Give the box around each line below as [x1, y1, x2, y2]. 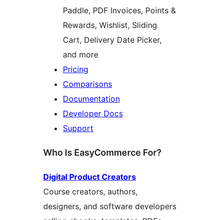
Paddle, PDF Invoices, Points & [63, 5, 176, 16]
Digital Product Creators [43, 171, 136, 182]
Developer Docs [63, 109, 123, 119]
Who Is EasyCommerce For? [43, 147, 162, 158]
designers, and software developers [43, 201, 176, 211]
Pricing [63, 64, 88, 75]
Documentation [63, 94, 120, 104]
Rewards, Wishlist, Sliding [63, 20, 157, 30]
